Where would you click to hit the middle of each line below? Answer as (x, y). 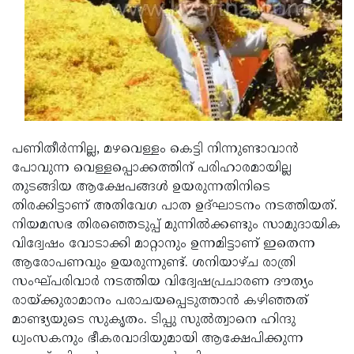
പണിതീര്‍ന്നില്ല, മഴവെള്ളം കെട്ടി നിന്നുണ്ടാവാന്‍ (155, 150)
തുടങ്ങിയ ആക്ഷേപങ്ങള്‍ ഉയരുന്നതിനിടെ (141, 188)
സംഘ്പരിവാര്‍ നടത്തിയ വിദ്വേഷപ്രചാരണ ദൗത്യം (163, 282)
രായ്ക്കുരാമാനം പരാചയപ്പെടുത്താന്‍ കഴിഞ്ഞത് (160, 301)
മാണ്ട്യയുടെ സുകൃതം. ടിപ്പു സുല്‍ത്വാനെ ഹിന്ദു (154, 320)
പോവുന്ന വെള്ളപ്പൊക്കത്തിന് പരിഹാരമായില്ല (152, 169)
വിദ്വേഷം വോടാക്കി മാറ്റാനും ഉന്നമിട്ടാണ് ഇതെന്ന (164, 245)
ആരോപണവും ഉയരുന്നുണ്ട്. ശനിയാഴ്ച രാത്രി (154, 264)
